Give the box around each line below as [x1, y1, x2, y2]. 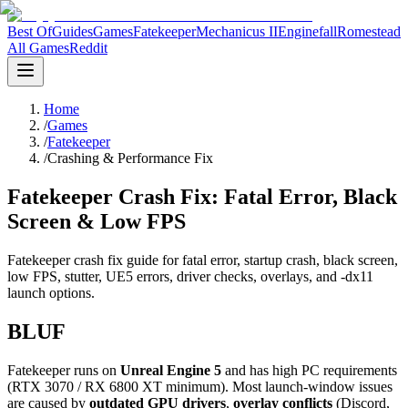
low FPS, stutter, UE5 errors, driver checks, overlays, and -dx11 [7, 268, 373, 284]
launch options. [7, 284, 95, 301]
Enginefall [278, 24, 337, 39]
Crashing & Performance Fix [47, 150, 213, 166]
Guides [52, 24, 93, 39]
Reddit [69, 40, 107, 56]
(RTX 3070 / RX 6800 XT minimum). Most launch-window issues [7, 378, 393, 394]
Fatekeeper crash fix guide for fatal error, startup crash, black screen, [7, 251, 398, 268]
